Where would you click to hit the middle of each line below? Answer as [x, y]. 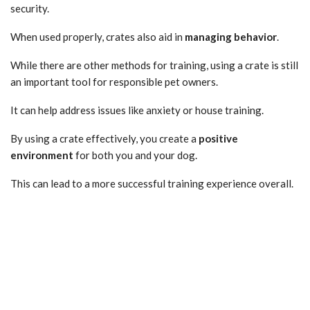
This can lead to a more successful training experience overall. [152, 183]
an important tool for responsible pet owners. [114, 81]
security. [30, 8]
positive [218, 138]
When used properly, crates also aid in [98, 36]
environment [42, 155]
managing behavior [231, 36]
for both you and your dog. [135, 155]
